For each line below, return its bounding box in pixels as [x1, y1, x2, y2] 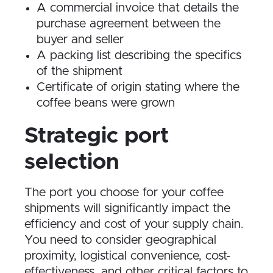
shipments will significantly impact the [24, 202, 230, 214]
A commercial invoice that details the [37, 2, 239, 15]
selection [24, 151, 119, 174]
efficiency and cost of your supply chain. [24, 218, 244, 230]
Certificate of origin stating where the [37, 81, 239, 94]
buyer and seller [37, 34, 124, 46]
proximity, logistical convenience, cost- [24, 249, 230, 262]
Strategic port [24, 125, 169, 147]
